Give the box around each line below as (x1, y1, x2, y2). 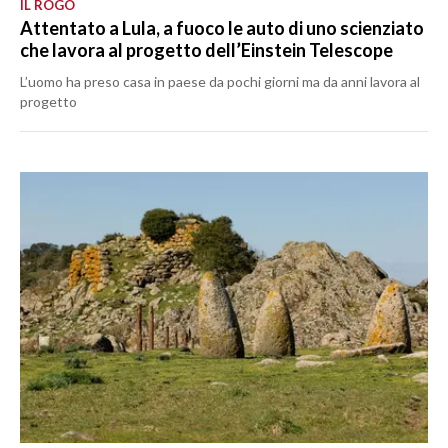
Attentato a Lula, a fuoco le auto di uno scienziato (20, 17, 424, 40)
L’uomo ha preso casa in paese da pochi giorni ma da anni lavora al (20, 73, 420, 91)
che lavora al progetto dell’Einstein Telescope (20, 39, 393, 62)
